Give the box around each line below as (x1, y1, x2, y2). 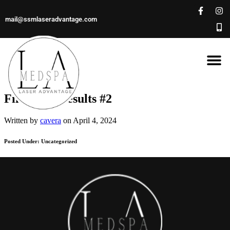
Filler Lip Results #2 (4, 91, 112, 105)
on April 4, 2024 (61, 116, 117, 125)
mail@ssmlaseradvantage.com (5, 15, 97, 23)
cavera (40, 116, 61, 125)
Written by (4, 116, 40, 125)
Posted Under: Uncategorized (4, 138, 77, 144)
